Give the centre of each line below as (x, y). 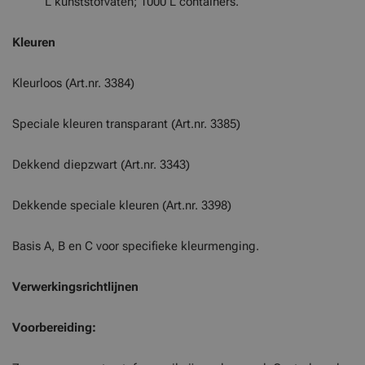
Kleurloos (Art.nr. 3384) (73, 83)
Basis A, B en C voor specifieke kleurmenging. (136, 246)
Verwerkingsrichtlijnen (75, 287)
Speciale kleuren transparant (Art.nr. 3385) (126, 124)
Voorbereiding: (54, 328)
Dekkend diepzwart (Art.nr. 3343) (101, 165)
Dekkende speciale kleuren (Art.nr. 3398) (122, 205)
